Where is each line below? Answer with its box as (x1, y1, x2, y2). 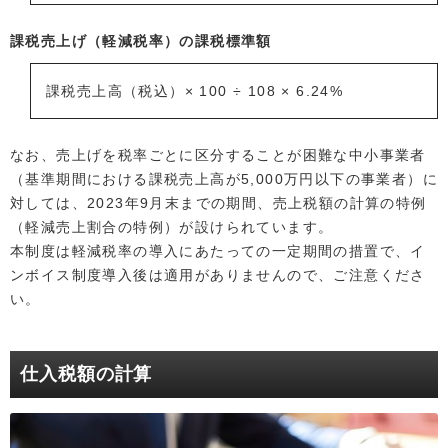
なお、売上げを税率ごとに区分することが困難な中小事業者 (10, 147, 426, 164)
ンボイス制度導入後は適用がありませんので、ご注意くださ (10, 267, 426, 284)
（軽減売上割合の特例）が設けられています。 (10, 219, 334, 236)
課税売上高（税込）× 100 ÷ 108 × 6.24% (46, 83, 344, 100)
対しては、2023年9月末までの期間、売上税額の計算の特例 (10, 195, 427, 212)
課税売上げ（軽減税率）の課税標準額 (10, 33, 272, 50)
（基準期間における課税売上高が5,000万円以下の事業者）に (10, 171, 438, 188)
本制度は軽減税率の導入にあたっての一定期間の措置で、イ (10, 243, 426, 260)
